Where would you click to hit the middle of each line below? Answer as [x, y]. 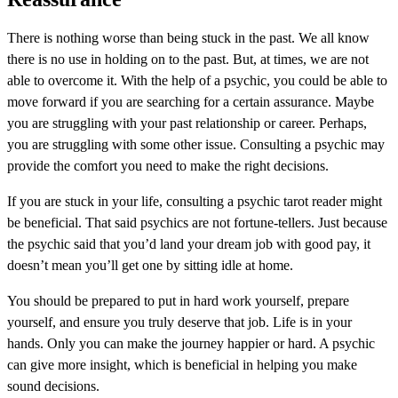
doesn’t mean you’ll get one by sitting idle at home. [150, 266]
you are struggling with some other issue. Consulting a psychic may [196, 145]
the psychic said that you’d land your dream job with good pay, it [189, 244]
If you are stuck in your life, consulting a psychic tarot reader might [195, 202]
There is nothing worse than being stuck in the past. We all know [188, 38]
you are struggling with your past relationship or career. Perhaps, [187, 123]
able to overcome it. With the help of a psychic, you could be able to [197, 81]
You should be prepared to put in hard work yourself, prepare [178, 301]
